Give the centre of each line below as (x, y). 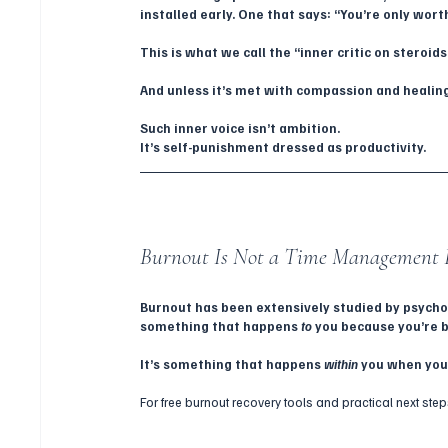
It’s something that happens (232, 363)
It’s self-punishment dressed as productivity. (283, 146)
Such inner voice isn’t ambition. (240, 127)
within (341, 363)
